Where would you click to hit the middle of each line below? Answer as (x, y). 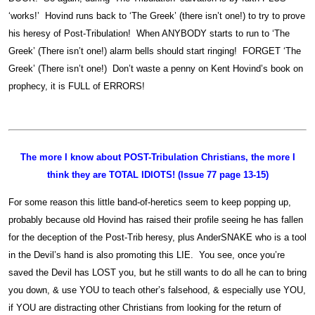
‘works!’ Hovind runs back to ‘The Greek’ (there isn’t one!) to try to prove (157, 16)
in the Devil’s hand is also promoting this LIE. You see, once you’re (147, 255)
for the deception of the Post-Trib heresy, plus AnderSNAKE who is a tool (157, 238)
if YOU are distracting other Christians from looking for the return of (145, 308)
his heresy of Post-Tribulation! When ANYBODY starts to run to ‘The (149, 33)
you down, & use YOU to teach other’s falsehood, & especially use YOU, (157, 290)
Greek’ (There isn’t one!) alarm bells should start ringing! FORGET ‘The (155, 51)
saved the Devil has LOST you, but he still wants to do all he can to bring (157, 273)
